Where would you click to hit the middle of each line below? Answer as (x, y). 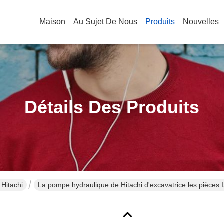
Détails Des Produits (112, 107)
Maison (52, 22)
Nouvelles (201, 22)
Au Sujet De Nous (105, 22)
